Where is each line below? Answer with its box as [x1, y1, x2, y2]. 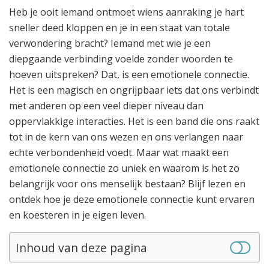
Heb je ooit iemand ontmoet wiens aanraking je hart [9, 5, 244, 19]
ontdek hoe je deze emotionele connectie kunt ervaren [9, 192, 255, 206]
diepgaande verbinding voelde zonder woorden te [9, 52, 233, 65]
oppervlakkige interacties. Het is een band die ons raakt [9, 114, 259, 128]
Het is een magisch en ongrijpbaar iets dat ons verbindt [9, 83, 259, 97]
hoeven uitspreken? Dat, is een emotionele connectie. [9, 67, 249, 81]
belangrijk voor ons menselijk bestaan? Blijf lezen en [9, 177, 246, 190]
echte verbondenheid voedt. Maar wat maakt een [9, 145, 229, 159]
